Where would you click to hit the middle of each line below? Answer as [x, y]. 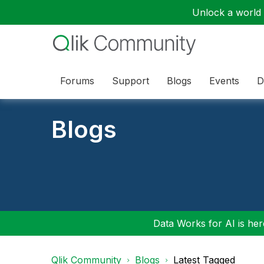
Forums [77, 80]
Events [224, 80]
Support [131, 80]
